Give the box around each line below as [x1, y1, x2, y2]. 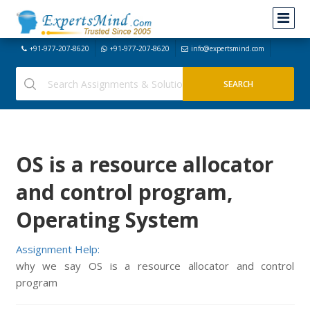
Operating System [15, 206, 199, 234]
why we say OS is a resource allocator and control [15, 259, 295, 273]
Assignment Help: [15, 242, 100, 256]
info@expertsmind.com [190, 44, 264, 53]
